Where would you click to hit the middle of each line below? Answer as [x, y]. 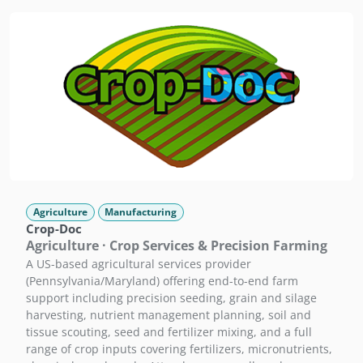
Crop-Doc [54, 229]
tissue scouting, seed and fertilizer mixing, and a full [169, 332]
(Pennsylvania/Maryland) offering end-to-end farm [162, 281]
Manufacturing [141, 212]
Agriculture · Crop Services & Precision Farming [177, 246]
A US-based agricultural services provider [139, 264]
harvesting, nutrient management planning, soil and [169, 315]
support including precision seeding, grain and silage [171, 298]
